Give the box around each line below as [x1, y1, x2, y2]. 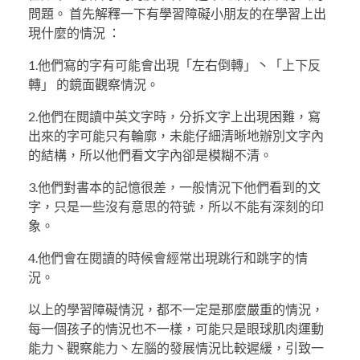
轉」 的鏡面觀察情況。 [28, 76, 159, 92]
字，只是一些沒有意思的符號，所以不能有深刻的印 [28, 198, 324, 214]
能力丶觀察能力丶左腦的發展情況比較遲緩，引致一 [28, 339, 324, 355]
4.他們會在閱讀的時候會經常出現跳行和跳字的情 [28, 249, 308, 265]
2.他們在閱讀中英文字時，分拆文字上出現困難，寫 [28, 108, 321, 124]
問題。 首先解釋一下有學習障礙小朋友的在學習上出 [28, 5, 326, 21]
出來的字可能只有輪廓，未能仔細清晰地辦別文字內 [28, 127, 324, 143]
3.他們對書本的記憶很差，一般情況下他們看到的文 [28, 178, 321, 194]
